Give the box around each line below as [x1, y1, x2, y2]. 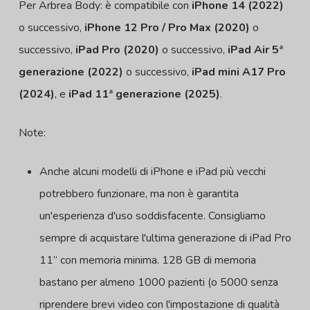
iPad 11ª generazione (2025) [68, 86, 220, 102]
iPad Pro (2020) [75, 42, 159, 58]
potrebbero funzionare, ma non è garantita [39, 186, 239, 202]
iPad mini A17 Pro [191, 64, 286, 80]
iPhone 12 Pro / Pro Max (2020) [84, 20, 250, 36]
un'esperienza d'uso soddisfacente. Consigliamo [39, 208, 266, 224]
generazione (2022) [18, 64, 123, 80]
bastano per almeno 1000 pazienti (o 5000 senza [39, 275, 278, 291]
